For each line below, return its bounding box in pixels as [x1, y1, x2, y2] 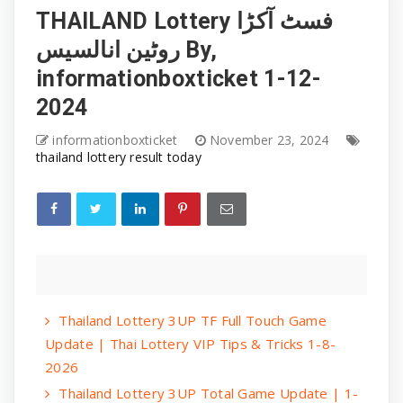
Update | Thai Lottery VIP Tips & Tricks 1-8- [45, 334, 336, 353]
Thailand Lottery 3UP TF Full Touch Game [58, 310, 327, 329]
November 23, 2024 [210, 130, 333, 148]
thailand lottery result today [36, 148, 201, 166]
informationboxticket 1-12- [36, 65, 321, 92]
